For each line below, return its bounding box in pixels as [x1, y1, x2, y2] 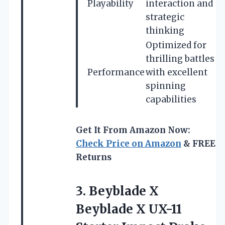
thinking [146, 25, 184, 36]
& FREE [181, 138, 215, 149]
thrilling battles [146, 53, 214, 64]
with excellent [146, 66, 207, 78]
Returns [76, 151, 111, 163]
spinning [146, 80, 186, 91]
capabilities [146, 93, 196, 105]
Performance [87, 66, 145, 78]
